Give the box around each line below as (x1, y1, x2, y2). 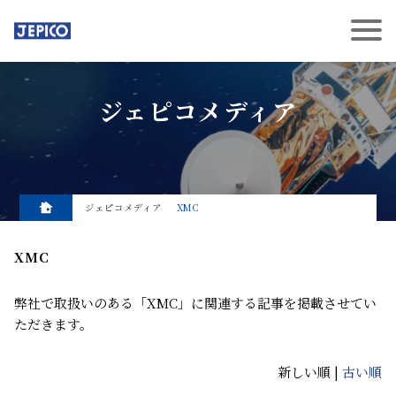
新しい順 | (278, 362, 342, 381)
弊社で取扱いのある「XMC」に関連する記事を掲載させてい (14, 293, 377, 312)
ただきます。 (14, 315, 93, 333)
